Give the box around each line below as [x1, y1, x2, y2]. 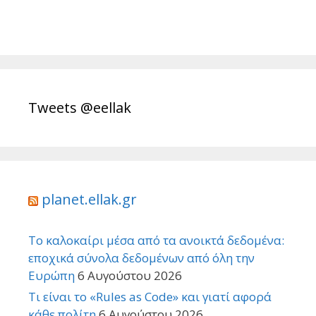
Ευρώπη [28, 267, 75, 284]
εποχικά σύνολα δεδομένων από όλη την [28, 249, 255, 266]
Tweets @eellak [28, 97, 131, 117]
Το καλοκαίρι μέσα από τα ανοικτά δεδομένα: [28, 231, 284, 248]
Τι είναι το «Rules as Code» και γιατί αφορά [28, 288, 272, 305]
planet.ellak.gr [42, 189, 137, 209]
